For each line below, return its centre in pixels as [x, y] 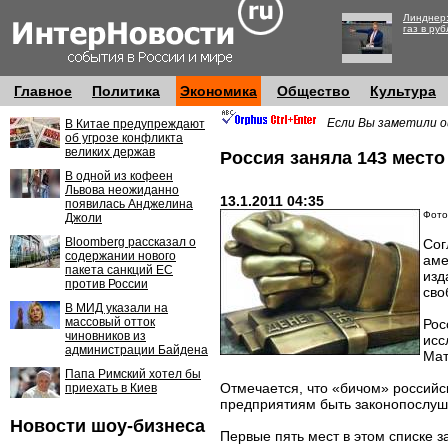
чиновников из [105, 336]
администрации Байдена [136, 350]
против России [106, 284]
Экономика [218, 91]
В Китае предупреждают [135, 124]
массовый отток [110, 322]
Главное [43, 91]
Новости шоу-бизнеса [107, 426]
